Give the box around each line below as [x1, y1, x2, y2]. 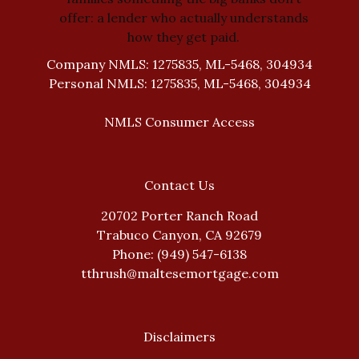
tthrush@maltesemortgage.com [80, 265, 279, 282]
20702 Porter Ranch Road [101, 208, 258, 224]
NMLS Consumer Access [104, 114, 255, 131]
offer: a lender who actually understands [58, 9, 309, 26]
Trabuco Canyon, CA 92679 [97, 227, 262, 244]
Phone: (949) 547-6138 [112, 246, 247, 263]
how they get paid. [127, 28, 240, 45]
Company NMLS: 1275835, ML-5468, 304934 [46, 56, 313, 73]
